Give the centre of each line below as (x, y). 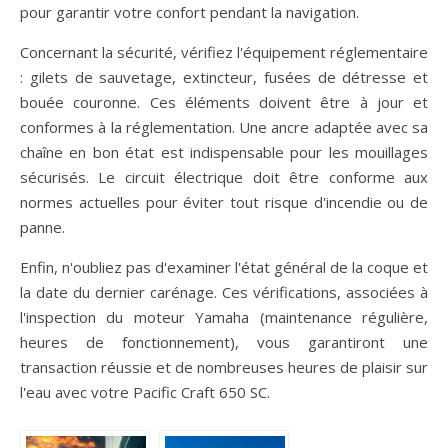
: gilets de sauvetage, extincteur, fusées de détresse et (224, 76)
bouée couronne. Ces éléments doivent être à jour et (224, 101)
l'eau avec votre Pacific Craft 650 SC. (145, 391)
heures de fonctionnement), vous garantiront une (224, 341)
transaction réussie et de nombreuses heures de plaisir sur (224, 366)
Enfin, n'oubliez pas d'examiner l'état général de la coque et (224, 266)
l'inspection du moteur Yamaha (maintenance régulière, (224, 316)
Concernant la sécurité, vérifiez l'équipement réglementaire (224, 51)
